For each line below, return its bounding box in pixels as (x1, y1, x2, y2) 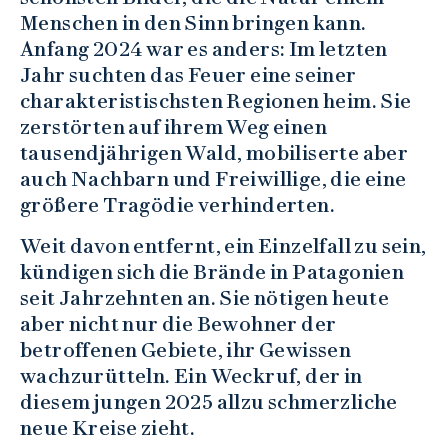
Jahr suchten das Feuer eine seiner (20, 62, 357, 87)
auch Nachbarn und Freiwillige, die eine (20, 166, 407, 191)
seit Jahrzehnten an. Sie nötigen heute (20, 285, 390, 310)
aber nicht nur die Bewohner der (20, 311, 337, 336)
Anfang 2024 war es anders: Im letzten (20, 36, 388, 61)
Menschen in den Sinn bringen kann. (20, 10, 367, 35)
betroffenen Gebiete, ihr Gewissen (20, 337, 352, 362)
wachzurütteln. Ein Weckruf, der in (20, 363, 363, 388)
